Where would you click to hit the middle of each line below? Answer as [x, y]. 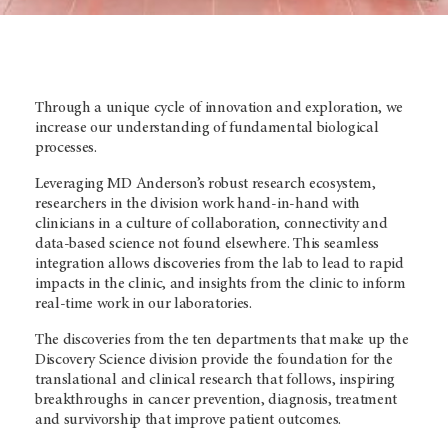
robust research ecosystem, [290, 183]
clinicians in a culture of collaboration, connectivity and [211, 223]
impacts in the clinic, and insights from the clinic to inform [220, 283]
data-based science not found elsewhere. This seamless [207, 243]
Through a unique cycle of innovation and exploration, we [219, 107]
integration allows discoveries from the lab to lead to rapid [219, 263]
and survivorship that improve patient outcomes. [188, 419]
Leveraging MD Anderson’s [120, 183]
